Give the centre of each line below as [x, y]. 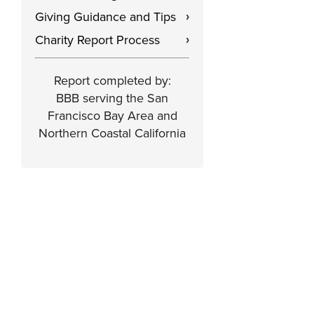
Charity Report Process [97, 40]
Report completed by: [112, 80]
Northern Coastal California [112, 133]
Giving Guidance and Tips [105, 16]
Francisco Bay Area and [112, 115]
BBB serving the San [112, 98]
